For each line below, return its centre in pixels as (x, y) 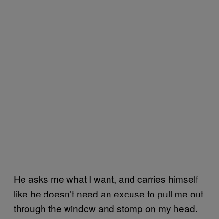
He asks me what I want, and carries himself (106, 178)
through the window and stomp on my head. (106, 208)
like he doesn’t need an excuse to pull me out (109, 193)
